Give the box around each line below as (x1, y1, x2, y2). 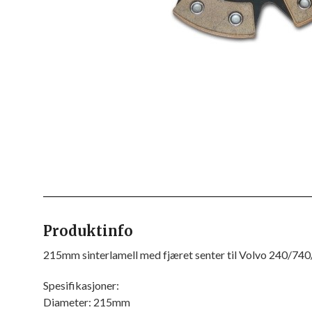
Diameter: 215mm (43, 295, 130, 309)
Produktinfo (43, 222, 133, 240)
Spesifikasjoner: (43, 279, 119, 292)
